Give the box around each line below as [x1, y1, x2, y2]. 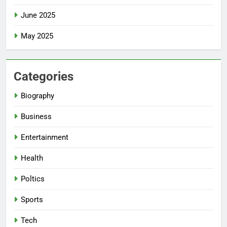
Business [21, 112, 52, 122]
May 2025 [21, 31, 53, 41]
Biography [21, 91, 54, 101]
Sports [21, 195, 43, 205]
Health [21, 154, 43, 163]
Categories [14, 69, 73, 84]
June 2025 [21, 11, 55, 20]
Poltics [21, 174, 45, 184]
